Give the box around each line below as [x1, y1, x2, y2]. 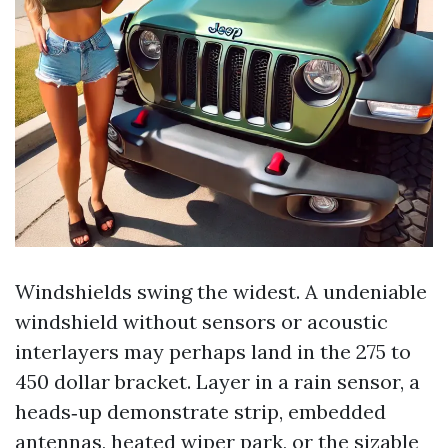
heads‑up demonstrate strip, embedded [15, 399, 386, 424]
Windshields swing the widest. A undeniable [15, 279, 427, 304]
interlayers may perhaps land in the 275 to [15, 339, 411, 364]
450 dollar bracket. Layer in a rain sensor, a [15, 369, 420, 394]
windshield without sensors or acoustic [15, 309, 388, 334]
